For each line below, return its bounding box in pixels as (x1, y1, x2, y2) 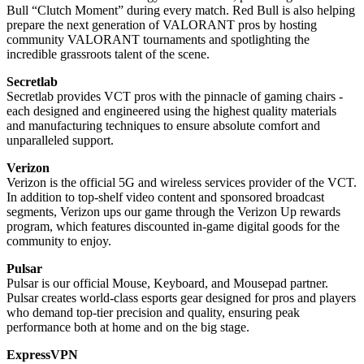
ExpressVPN (6, 347, 78, 362)
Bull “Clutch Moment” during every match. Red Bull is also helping (6, 2, 355, 17)
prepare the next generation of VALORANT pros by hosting (6, 17, 317, 32)
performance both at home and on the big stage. (6, 319, 249, 334)
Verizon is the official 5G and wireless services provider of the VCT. (6, 175, 357, 189)
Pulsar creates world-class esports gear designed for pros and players (6, 290, 356, 305)
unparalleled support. (6, 132, 114, 147)
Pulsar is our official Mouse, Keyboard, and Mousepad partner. (6, 275, 328, 290)
